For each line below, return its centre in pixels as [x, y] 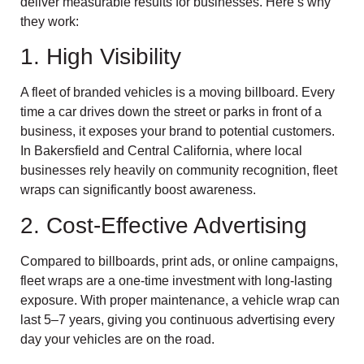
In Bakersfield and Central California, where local [161, 151]
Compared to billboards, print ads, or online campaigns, [179, 261]
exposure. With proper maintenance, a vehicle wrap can [180, 300]
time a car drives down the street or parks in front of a [171, 112]
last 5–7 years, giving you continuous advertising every [178, 319]
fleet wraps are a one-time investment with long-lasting [176, 280]
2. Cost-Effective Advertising [164, 225]
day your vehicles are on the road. [117, 339]
